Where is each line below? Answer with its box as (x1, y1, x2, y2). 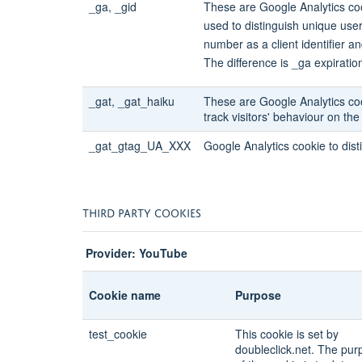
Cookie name (89, 286, 161, 303)
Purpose (235, 286, 281, 303)
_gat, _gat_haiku (89, 92, 175, 109)
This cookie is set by (235, 325, 339, 342)
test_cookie (89, 325, 147, 342)
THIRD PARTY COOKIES (82, 202, 201, 220)
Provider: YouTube (86, 244, 187, 261)
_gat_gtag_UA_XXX (89, 137, 191, 154)
